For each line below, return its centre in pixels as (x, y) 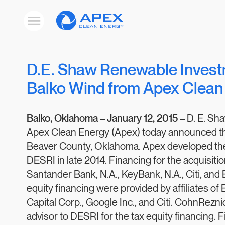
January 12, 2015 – (147, 119)
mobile (42, 32)
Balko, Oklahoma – (67, 119)
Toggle (43, 21)
